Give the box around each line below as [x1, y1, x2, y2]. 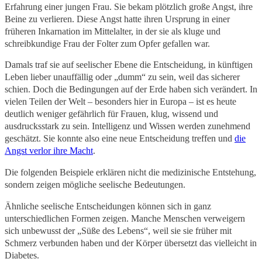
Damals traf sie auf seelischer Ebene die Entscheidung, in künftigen [5, 60, 253, 70]
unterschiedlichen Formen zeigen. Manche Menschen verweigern [5, 213, 245, 223]
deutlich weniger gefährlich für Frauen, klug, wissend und [5, 109, 218, 119]
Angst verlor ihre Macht [5, 146, 93, 156]
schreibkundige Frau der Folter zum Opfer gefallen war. [5, 38, 210, 49]
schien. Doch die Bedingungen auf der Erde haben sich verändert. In [5, 84, 257, 95]
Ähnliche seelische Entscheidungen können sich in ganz [5, 201, 211, 211]
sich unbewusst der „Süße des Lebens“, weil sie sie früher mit [5, 225, 232, 236]
